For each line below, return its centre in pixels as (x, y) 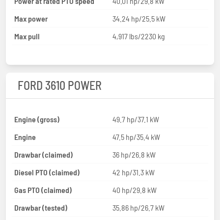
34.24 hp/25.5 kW (139, 18)
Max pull (27, 36)
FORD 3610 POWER (60, 85)
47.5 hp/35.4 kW (136, 137)
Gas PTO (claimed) (43, 190)
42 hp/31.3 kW (134, 172)
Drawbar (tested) (41, 207)
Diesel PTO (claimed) (47, 172)
